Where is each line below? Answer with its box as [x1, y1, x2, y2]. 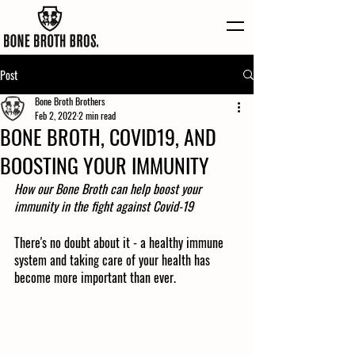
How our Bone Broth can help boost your [14, 179, 204, 198]
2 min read [78, 109, 116, 122]
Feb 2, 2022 [35, 109, 77, 122]
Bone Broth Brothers [35, 94, 105, 108]
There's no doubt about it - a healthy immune [14, 233, 227, 252]
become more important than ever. [14, 268, 176, 287]
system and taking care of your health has [14, 250, 213, 269]
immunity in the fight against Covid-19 [14, 197, 193, 216]
